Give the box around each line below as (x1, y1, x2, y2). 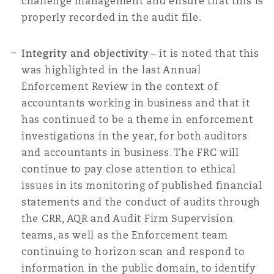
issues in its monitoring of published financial (21, 179, 262, 192)
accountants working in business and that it (21, 97, 250, 109)
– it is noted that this (148, 47, 259, 60)
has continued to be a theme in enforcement (21, 113, 253, 126)
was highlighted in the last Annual (21, 64, 201, 76)
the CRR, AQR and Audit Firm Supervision (21, 212, 234, 225)
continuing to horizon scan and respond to (21, 245, 245, 258)
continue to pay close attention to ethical (21, 163, 236, 176)
